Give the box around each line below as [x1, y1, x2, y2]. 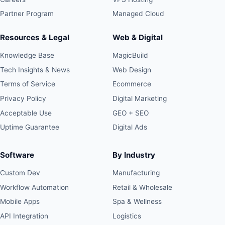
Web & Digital [113, 33, 163, 43]
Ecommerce [113, 80, 151, 88]
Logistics [113, 211, 141, 220]
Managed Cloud [113, 10, 164, 18]
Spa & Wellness [113, 197, 162, 206]
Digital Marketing [113, 94, 167, 102]
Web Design [113, 65, 151, 74]
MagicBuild [113, 51, 148, 60]
